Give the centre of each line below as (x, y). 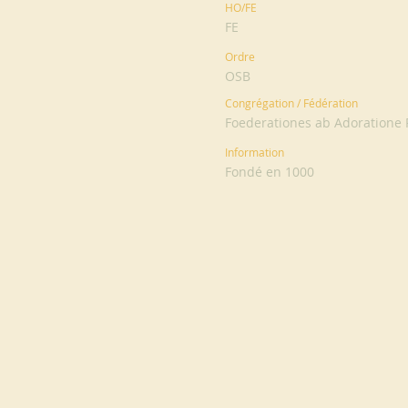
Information (255, 152)
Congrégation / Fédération (291, 103)
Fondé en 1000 (270, 172)
